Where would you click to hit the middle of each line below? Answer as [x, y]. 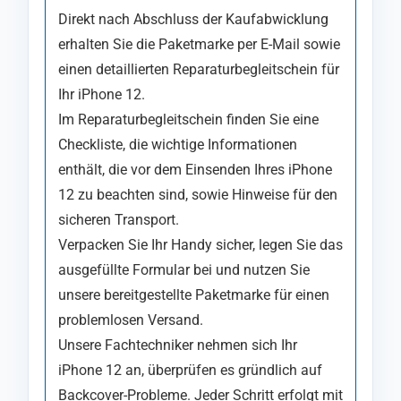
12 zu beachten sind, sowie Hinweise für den [198, 194]
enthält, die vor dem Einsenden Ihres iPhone [195, 169]
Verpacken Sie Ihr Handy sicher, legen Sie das [200, 244]
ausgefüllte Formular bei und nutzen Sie [184, 269]
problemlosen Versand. [131, 320]
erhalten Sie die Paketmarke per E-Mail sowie [199, 44]
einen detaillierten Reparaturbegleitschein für [199, 69]
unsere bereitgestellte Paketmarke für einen [194, 294]
